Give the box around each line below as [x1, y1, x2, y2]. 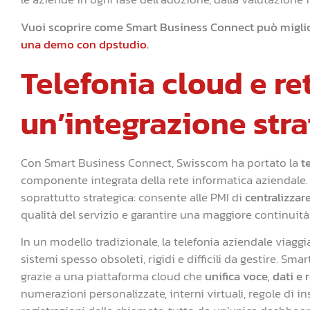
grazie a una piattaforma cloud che [21, 267, 205, 286]
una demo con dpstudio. [21, 35, 149, 53]
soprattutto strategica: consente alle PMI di [21, 188, 245, 206]
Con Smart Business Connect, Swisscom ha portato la [21, 153, 301, 172]
